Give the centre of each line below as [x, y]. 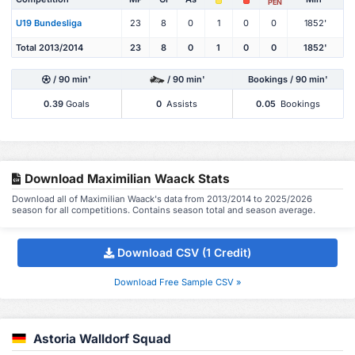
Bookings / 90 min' [288, 79]
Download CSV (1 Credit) [184, 253]
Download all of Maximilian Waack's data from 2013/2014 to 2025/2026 [162, 198]
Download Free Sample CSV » [177, 282]
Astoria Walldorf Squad [102, 338]
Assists [181, 103]
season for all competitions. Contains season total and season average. [164, 210]
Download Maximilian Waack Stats [126, 178]
